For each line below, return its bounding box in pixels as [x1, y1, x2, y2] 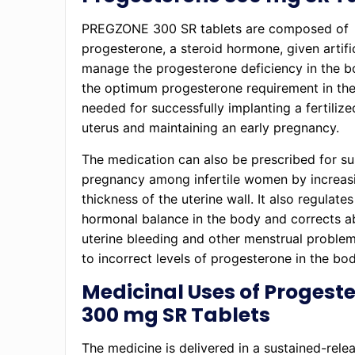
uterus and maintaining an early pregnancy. [82, 120, 344, 136]
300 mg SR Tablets [82, 301, 271, 329]
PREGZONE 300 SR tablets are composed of [82, 21, 349, 36]
